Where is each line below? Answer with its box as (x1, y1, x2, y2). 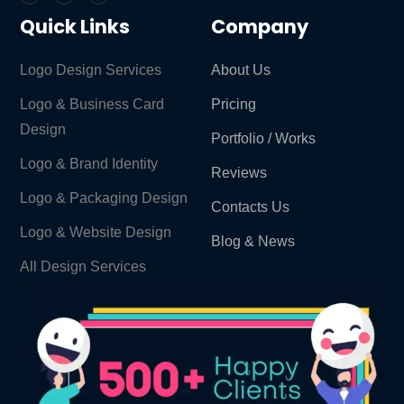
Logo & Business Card (20, 96, 165, 112)
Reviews (211, 164, 267, 180)
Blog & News (211, 233, 295, 249)
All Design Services (20, 258, 147, 274)
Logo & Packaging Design (20, 189, 188, 206)
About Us (211, 61, 271, 78)
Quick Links (20, 13, 131, 40)
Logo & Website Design (20, 224, 172, 240)
